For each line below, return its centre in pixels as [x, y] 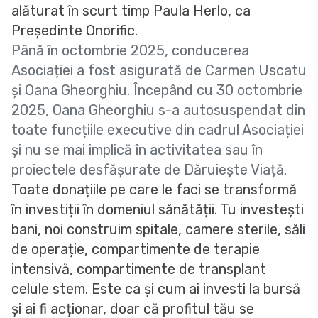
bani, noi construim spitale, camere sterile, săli [158, 230]
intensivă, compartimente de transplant [139, 269]
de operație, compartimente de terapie [136, 250]
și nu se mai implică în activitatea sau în [137, 150]
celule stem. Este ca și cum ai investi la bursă [156, 289]
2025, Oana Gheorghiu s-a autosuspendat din [158, 110]
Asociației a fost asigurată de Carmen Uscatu [159, 71]
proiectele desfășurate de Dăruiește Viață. [149, 170]
